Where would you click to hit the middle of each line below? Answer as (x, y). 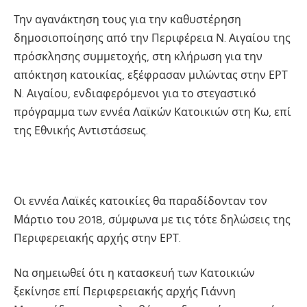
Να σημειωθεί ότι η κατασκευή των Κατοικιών (134, 273)
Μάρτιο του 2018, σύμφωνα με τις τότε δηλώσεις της (152, 219)
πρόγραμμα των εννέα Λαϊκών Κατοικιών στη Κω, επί (152, 112)
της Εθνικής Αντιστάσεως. (81, 130)
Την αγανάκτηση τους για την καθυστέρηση (127, 19)
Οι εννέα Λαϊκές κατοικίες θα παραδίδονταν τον (140, 201)
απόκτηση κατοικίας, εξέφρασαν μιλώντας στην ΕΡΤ (151, 75)
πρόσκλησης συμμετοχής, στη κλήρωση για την (138, 56)
